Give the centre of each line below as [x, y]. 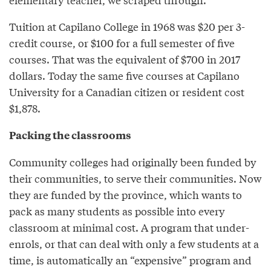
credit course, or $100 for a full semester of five [122, 42]
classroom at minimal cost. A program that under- [129, 227]
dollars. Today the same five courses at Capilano [124, 75]
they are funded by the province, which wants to [126, 194]
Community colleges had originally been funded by [133, 162]
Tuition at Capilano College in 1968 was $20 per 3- [127, 26]
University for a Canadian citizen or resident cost [127, 91]
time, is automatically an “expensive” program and [130, 260]
